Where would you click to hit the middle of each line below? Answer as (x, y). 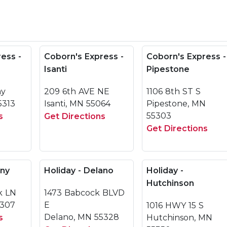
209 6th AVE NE (77, 91)
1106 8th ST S (174, 91)
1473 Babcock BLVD (84, 193)
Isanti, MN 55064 (77, 104)
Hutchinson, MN (179, 218)
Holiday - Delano (79, 171)
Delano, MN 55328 (82, 217)
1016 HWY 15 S (175, 205)
